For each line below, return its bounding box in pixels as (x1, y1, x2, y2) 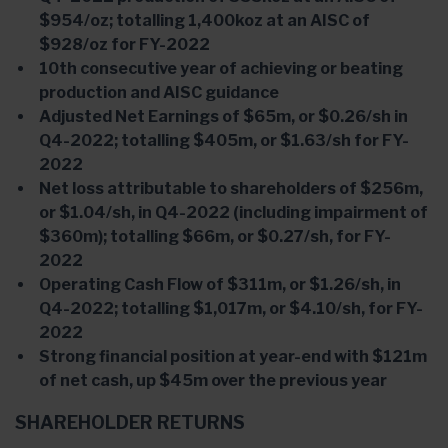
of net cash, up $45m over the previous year (39, 371, 387, 390)
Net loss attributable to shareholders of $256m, (39, 179, 423, 198)
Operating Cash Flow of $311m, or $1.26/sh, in (39, 275, 401, 294)
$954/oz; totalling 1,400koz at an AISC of (39, 11, 370, 30)
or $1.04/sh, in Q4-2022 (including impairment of (39, 203, 428, 222)
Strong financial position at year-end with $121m (39, 347, 427, 366)
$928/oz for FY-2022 (39, 35, 210, 54)
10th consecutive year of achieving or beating (39, 59, 403, 78)
